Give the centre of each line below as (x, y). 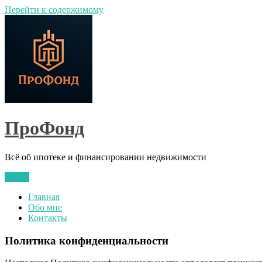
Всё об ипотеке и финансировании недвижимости (106, 157)
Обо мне (45, 207)
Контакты (48, 218)
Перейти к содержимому (54, 10)
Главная (44, 196)
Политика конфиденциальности (87, 240)
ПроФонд (44, 128)
